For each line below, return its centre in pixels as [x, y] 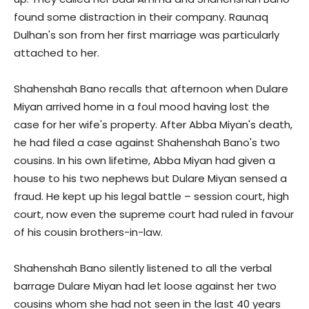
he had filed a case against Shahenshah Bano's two [147, 143]
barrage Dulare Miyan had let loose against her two [145, 286]
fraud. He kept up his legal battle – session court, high [151, 197]
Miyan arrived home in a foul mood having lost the [142, 107]
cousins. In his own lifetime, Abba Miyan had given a [144, 161]
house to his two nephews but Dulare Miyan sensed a [150, 179]
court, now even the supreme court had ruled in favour [154, 215]
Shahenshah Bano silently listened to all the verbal [143, 268]
